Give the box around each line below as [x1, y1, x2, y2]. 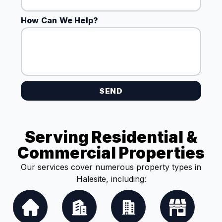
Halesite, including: [76, 174, 146, 184]
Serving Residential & [25, 127, 197, 147]
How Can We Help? [21, 15, 99, 26]
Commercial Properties [17, 143, 205, 163]
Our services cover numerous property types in [21, 162, 201, 172]
